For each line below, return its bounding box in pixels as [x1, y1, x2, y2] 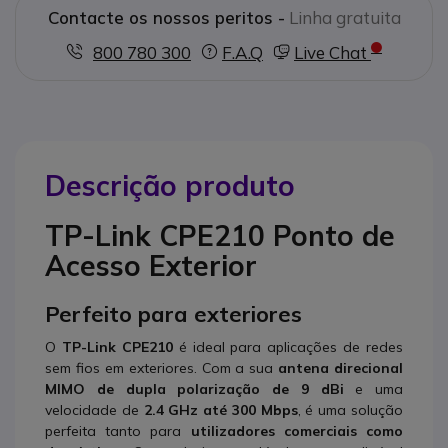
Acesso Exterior [45, 247, 257, 283]
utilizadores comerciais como [190, 421, 404, 440]
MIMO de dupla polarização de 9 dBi [45, 379, 344, 398]
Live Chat [294, 41, 371, 63]
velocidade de [45, 400, 144, 419]
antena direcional [278, 358, 403, 377]
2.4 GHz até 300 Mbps [143, 400, 298, 419]
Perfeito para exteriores [45, 299, 302, 328]
